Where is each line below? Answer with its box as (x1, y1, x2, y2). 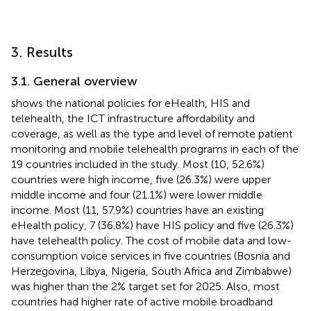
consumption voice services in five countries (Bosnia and (11, 249, 290, 262)
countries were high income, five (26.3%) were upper (11, 172, 271, 186)
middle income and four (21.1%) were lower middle (11, 187, 262, 201)
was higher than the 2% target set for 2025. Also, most (11, 279, 280, 293)
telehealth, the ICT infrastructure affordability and (11, 111, 255, 125)
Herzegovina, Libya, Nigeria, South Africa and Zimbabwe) (11, 264, 292, 278)
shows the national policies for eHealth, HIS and (11, 96, 250, 110)
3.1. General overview (11, 73, 137, 89)
